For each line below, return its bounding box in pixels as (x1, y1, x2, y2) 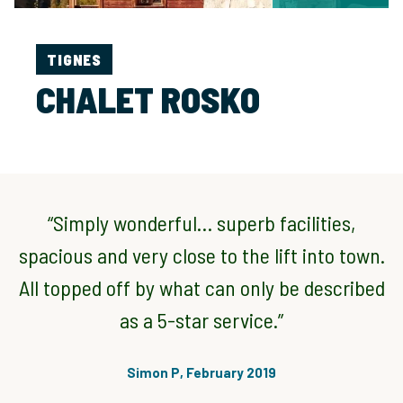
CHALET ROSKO (36, 77, 260, 121)
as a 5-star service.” (120, 307, 283, 333)
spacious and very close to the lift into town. (18, 242, 385, 268)
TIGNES (47, 50, 103, 68)
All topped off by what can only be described (18, 274, 385, 300)
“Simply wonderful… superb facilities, (48, 210, 355, 236)
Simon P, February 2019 (127, 364, 276, 381)
